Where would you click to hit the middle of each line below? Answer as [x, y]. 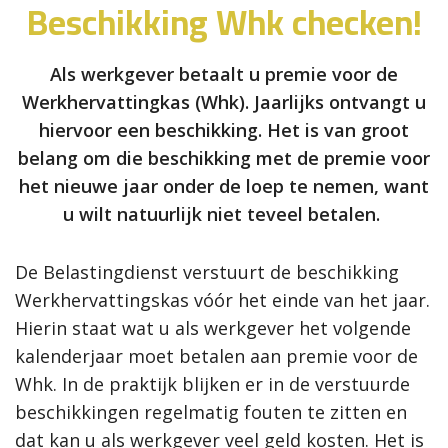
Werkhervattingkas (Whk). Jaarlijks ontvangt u [224, 101]
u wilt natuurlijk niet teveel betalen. [224, 213]
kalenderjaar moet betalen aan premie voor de [216, 355]
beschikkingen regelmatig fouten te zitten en [211, 411]
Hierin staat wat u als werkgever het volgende [213, 327]
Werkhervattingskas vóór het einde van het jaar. [222, 299]
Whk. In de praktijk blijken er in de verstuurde [212, 383]
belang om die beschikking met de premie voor [224, 157]
